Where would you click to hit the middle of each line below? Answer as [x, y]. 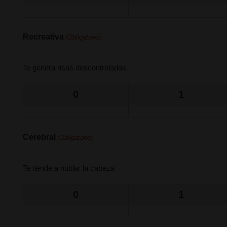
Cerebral [39, 137]
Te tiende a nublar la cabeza [69, 168]
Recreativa [43, 37]
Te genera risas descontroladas [74, 68]
